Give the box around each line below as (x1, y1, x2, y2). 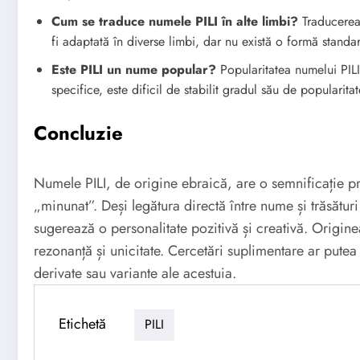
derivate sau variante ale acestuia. (34, 262, 236, 284)
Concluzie (34, 118, 123, 147)
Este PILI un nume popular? (51, 59, 216, 79)
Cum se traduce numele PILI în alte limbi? (51, 11, 298, 31)
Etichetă (59, 313, 106, 335)
